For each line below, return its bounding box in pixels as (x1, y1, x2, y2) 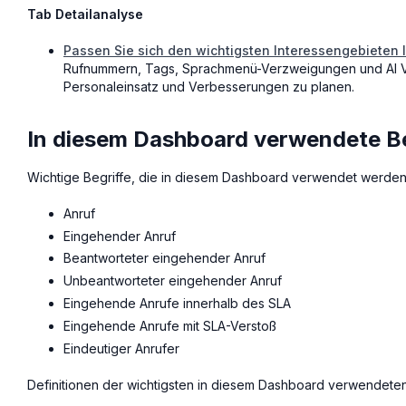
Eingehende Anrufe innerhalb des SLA (63, 295, 291, 311)
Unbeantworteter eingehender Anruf (63, 273, 282, 289)
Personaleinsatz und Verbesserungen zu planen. (63, 78, 354, 94)
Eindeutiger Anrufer (63, 340, 179, 356)
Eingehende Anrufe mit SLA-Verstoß (63, 317, 276, 333)
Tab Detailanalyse (27, 5, 143, 22)
